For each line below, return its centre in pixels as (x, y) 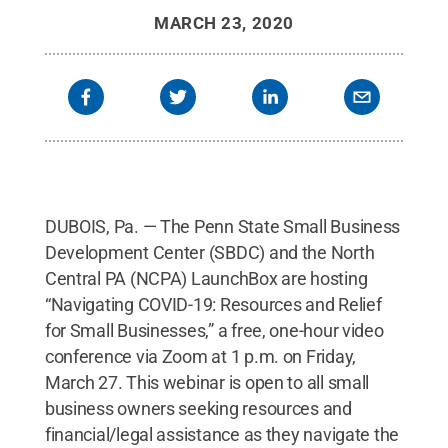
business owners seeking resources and (198, 408)
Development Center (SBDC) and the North (209, 252)
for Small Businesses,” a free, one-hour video (214, 330)
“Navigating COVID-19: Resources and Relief (213, 304)
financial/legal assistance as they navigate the (222, 434)
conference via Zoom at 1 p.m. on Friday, (200, 356)
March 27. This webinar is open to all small (207, 382)
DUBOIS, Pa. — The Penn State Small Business (222, 226)
